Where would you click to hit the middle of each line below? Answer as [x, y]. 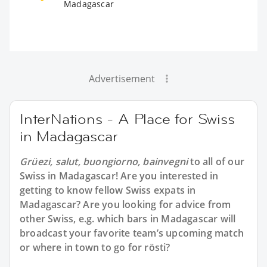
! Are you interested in [167, 176]
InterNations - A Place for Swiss [127, 119]
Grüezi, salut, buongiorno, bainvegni [104, 161]
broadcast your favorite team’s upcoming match [132, 233]
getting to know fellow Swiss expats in [108, 190]
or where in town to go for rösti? [95, 247]
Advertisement [122, 78]
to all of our [216, 161]
